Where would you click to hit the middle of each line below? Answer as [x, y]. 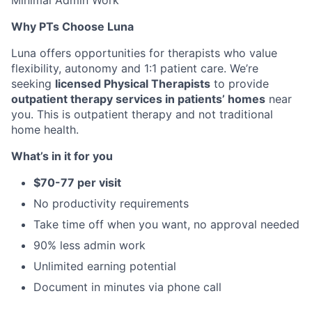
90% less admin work [89, 245]
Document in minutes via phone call [127, 287]
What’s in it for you [62, 156]
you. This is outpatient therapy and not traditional [142, 114]
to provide [240, 84]
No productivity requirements [111, 203]
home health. [45, 130]
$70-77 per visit [77, 182]
